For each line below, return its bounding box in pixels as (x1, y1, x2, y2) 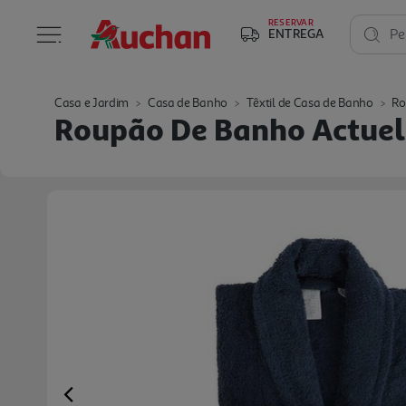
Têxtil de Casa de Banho (246, 95, 373, 111)
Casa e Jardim (54, 95, 130, 111)
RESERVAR (268, 16, 314, 27)
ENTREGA (268, 25, 324, 41)
